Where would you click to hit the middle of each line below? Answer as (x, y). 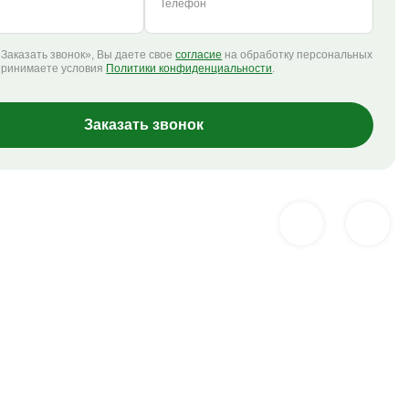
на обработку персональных (298, 55)
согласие (199, 55)
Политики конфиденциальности (189, 68)
